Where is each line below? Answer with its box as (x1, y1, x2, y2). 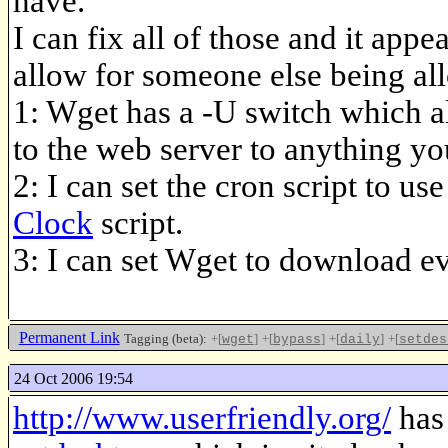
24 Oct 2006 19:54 (13, 369, 133, 387)
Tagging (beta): (123, 331, 207, 347)
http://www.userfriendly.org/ (13, 399, 391, 436)
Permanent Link (18, 329, 120, 347)
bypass (272, 332, 321, 348)
